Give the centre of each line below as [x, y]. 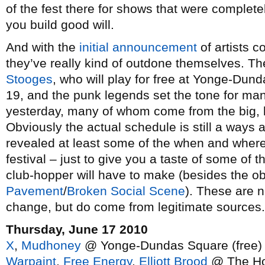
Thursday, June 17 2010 [77, 229]
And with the [43, 47]
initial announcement [138, 47]
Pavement [35, 191]
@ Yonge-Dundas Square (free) [172, 245]
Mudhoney [51, 245]
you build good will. [60, 25]
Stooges [29, 79]
